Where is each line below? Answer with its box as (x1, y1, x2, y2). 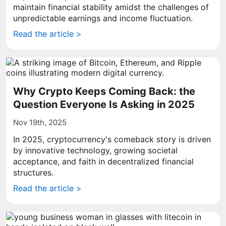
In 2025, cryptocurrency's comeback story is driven (13, 134, 211, 144)
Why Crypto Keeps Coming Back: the (13, 85, 195, 97)
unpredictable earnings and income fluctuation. (13, 13, 193, 23)
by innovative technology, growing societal (13, 145, 178, 155)
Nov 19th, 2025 (13, 118, 67, 127)
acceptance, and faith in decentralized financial (13, 156, 194, 166)
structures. (13, 167, 53, 178)
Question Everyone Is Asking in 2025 (13, 98, 195, 110)
